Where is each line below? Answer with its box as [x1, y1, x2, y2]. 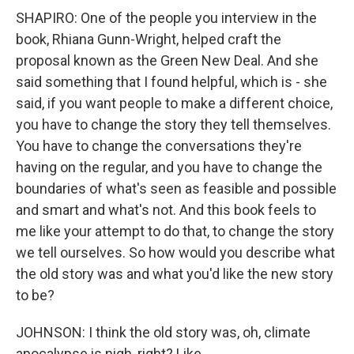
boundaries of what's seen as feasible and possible [16, 180, 337, 197]
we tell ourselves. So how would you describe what [16, 244, 335, 261]
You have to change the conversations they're [16, 137, 302, 154]
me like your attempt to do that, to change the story [16, 223, 334, 239]
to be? [16, 287, 55, 303]
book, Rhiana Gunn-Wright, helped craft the [16, 31, 281, 47]
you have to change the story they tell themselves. [16, 116, 331, 133]
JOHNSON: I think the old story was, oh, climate [16, 324, 311, 341]
